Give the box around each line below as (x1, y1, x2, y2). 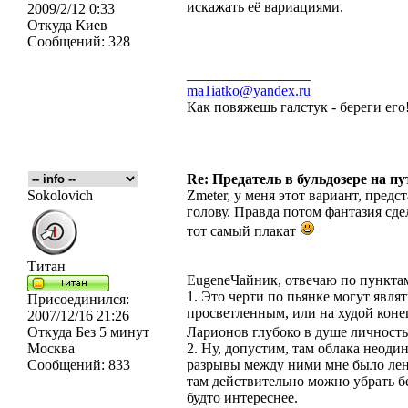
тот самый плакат (187, 223, 300, 239)
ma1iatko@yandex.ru (187, 83, 311, 98)
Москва (27, 341, 75, 356)
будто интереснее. (187, 390, 298, 405)
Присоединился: (27, 291, 129, 307)
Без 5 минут (72, 324, 149, 340)
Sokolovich (27, 188, 93, 203)
